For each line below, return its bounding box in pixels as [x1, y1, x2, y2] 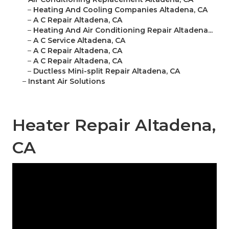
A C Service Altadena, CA [33, 36, 125, 45]
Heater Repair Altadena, [12, 115, 216, 135]
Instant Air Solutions [28, 77, 105, 86]
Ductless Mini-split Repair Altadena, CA [33, 66, 180, 76]
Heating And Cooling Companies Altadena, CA [33, 5, 208, 15]
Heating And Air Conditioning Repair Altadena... [33, 26, 213, 35]
